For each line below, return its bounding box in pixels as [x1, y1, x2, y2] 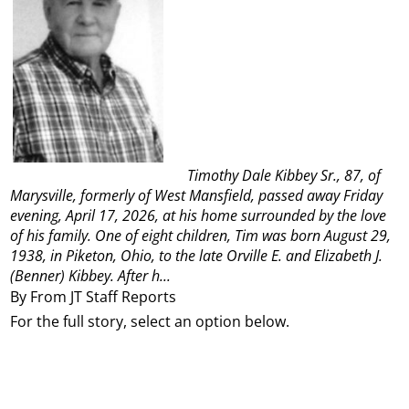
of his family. [10, 225, 92, 246]
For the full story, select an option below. [10, 311, 290, 332]
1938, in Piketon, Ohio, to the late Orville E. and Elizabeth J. [10, 246, 383, 267]
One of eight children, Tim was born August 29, [95, 225, 392, 246]
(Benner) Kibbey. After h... [10, 266, 172, 287]
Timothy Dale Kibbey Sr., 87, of [187, 165, 382, 186]
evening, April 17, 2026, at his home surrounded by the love [10, 205, 387, 226]
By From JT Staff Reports [10, 286, 181, 307]
